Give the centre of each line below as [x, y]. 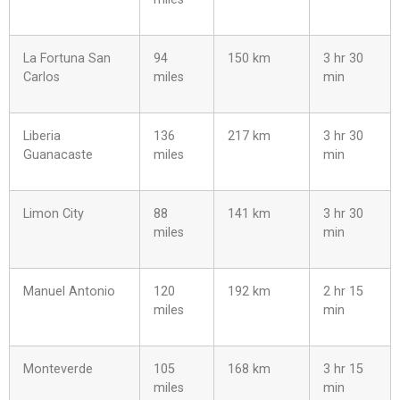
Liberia [42, 136]
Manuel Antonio [69, 291]
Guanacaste [58, 154]
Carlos [42, 77]
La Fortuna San [67, 58]
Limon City [54, 213]
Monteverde [58, 369]
